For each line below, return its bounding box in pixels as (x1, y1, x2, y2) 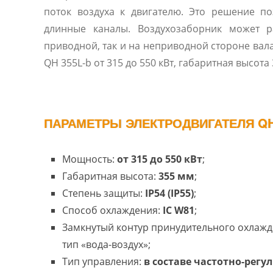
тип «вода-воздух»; (62, 238, 151, 251)
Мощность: (62, 152, 117, 166)
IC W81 (163, 204, 194, 217)
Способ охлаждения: (62, 204, 163, 217)
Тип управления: (62, 255, 144, 268)
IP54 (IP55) (145, 186, 194, 200)
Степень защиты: (62, 186, 145, 200)
